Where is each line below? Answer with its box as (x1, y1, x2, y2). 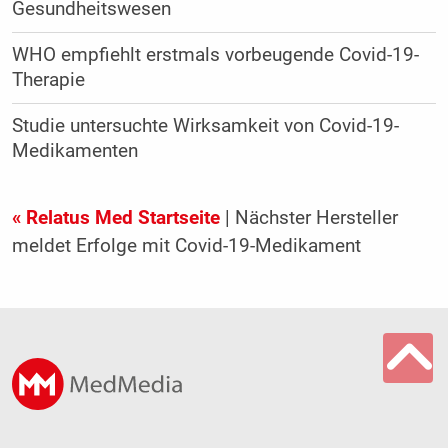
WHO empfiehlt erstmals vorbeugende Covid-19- (11, 44, 419, 67)
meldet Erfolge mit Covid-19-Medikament (11, 235, 361, 258)
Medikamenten (11, 140, 158, 163)
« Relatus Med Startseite (11, 207, 220, 230)
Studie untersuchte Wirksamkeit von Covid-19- (11, 115, 399, 138)
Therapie (11, 69, 85, 92)
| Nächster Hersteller (219, 207, 398, 230)
